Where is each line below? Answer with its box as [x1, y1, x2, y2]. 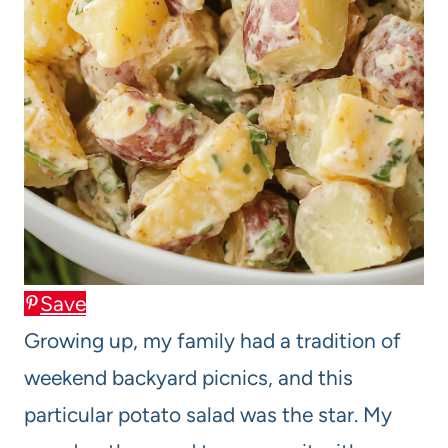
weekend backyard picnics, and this [24, 365, 353, 391]
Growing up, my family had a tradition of [24, 328, 401, 354]
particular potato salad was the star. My [24, 402, 392, 428]
